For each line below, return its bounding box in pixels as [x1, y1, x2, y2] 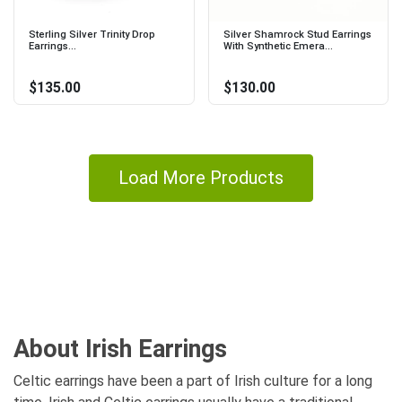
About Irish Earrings [13, 334, 227, 363]
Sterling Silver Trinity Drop [29, 29, 155, 41]
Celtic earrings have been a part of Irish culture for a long [13, 371, 372, 389]
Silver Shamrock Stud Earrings [223, 29, 371, 41]
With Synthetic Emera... [223, 40, 333, 53]
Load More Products [118, 167, 284, 189]
